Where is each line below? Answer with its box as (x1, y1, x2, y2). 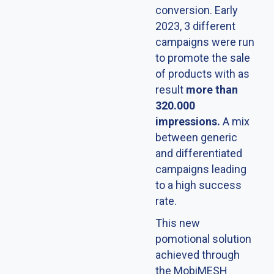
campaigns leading (155, 162, 246, 176)
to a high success (155, 178, 242, 191)
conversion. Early (155, 3, 238, 17)
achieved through (155, 248, 240, 261)
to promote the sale (155, 51, 250, 64)
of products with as (155, 67, 250, 80)
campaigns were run (155, 35, 254, 48)
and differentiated (155, 146, 242, 160)
